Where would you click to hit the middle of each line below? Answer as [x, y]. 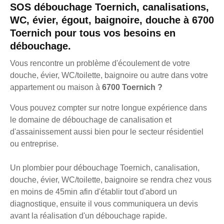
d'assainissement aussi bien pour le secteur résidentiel [107, 131]
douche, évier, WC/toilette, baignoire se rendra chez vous [111, 179]
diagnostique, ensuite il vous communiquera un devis [104, 203]
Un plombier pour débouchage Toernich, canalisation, [105, 167]
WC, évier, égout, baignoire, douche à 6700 [112, 20]
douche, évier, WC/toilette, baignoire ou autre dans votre [109, 75]
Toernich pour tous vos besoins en [93, 33]
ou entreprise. [34, 143]
